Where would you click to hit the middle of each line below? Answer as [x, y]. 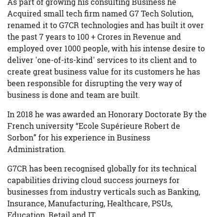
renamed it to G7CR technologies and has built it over [106, 25]
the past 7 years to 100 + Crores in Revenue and [94, 37]
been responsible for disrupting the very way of [95, 83]
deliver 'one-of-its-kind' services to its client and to [102, 60]
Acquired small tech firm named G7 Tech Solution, [100, 13]
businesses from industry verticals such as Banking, [104, 192]
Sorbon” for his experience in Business [79, 137]
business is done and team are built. [74, 95]
